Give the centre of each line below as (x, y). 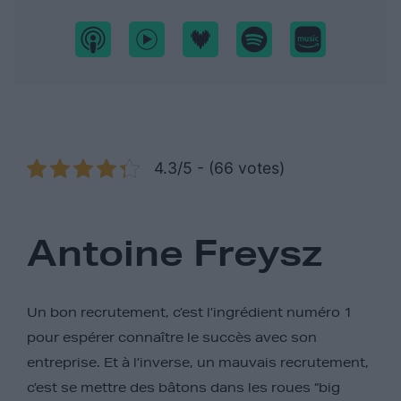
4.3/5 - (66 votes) (219, 168)
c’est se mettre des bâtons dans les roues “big (183, 387)
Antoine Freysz (175, 252)
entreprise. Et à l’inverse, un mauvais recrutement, (198, 362)
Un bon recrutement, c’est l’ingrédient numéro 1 (190, 312)
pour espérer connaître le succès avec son (172, 337)
